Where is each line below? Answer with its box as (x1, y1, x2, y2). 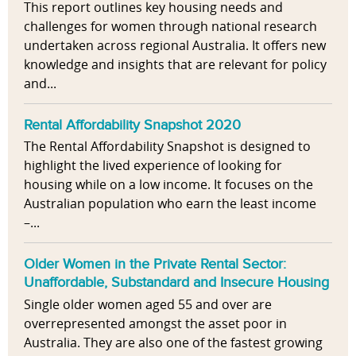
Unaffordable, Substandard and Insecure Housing (24, 273, 329, 291)
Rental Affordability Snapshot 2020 (24, 115, 241, 133)
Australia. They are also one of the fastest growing (24, 333, 323, 351)
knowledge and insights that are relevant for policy (24, 56, 327, 74)
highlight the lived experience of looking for (24, 157, 282, 175)
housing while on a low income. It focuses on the (24, 176, 313, 194)
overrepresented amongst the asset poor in (24, 314, 287, 332)
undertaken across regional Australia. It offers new (24, 37, 326, 55)
